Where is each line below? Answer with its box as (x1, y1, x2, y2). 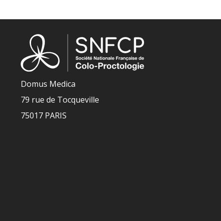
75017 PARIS (21, 110, 67, 121)
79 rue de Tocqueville (21, 94, 99, 105)
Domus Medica (21, 78, 75, 89)
